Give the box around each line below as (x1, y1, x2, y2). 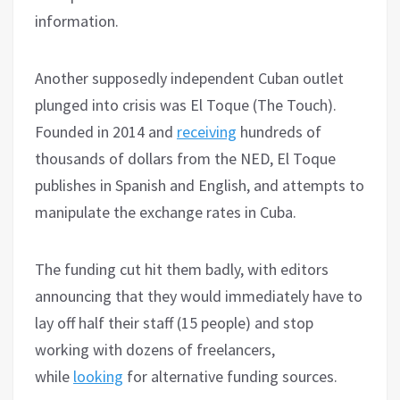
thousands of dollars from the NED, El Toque (35, 148, 336, 170)
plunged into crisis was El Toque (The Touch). (35, 95, 337, 116)
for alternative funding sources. (123, 366, 337, 387)
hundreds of (237, 121, 321, 143)
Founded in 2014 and (35, 121, 177, 143)
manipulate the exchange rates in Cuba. (35, 202, 296, 223)
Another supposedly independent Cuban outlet (35, 68, 344, 89)
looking (73, 366, 123, 387)
